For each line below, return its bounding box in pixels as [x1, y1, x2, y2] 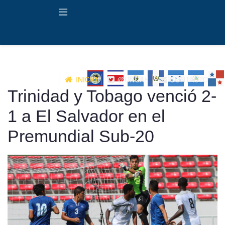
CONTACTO [167, 74, 208, 84]
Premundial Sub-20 [8, 127, 154, 146]
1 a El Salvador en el [8, 107, 165, 126]
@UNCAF [115, 74, 149, 84]
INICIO [73, 74, 97, 84]
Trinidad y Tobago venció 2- [8, 87, 216, 105]
